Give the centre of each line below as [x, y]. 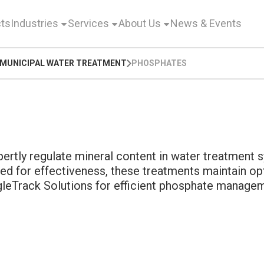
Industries [34, 23]
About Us [139, 23]
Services [88, 23]
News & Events [206, 23]
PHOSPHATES [159, 63]
